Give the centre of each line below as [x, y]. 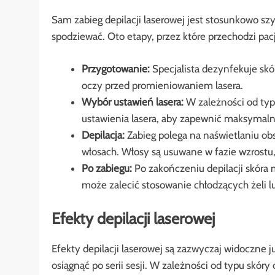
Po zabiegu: [107, 168]
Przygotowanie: [115, 68]
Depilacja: [103, 135]
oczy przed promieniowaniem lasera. [162, 85]
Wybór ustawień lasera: [132, 102]
